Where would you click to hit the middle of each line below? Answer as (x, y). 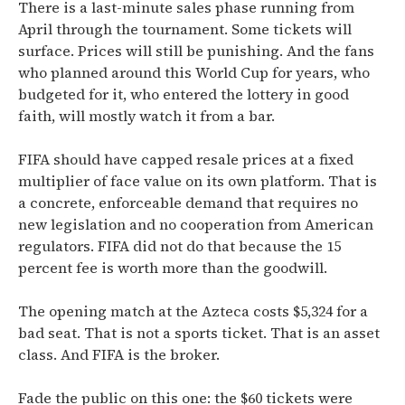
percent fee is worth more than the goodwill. (173, 268)
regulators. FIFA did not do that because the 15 (179, 246)
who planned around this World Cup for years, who (194, 72)
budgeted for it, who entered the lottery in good (184, 94)
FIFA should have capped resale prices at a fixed (186, 159)
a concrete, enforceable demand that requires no (188, 202)
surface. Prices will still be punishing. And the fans (196, 51)
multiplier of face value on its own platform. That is (198, 181)
